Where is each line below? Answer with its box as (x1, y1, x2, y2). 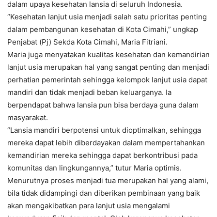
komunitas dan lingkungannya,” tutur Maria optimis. (7, 163, 182, 173)
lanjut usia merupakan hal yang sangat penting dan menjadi (7, 62, 209, 72)
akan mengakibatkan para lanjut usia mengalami (7, 201, 170, 211)
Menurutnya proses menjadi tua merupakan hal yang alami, (7, 176, 208, 186)
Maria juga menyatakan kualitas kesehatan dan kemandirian (7, 50, 210, 60)
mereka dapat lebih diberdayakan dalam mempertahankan (7, 138, 205, 148)
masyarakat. (7, 113, 48, 123)
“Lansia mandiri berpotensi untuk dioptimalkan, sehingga (7, 125, 201, 135)
